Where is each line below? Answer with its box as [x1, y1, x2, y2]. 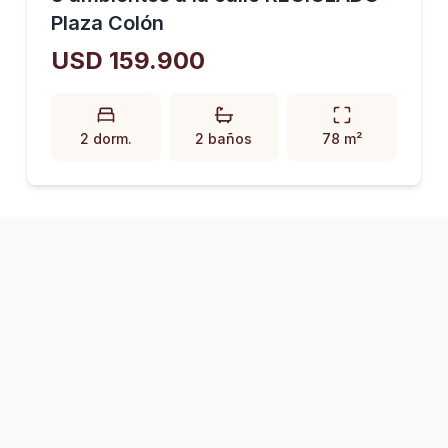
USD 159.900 [50, 46, 205, 75]
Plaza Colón [50, 11, 164, 35]
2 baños [195, 130, 253, 147]
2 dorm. [79, 130, 132, 147]
